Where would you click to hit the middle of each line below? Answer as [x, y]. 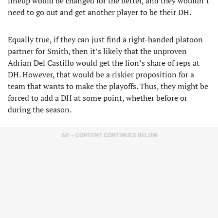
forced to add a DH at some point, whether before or [98, 98]
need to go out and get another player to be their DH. [100, 12]
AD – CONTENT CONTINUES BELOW [109, 135]
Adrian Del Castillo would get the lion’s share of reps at [104, 63]
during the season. [40, 109]
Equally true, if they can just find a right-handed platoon [105, 39]
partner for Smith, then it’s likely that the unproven [97, 51]
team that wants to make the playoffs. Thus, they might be [108, 86]
